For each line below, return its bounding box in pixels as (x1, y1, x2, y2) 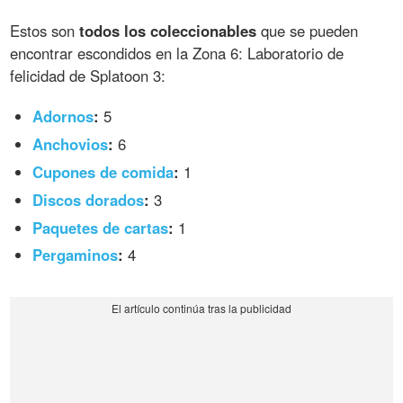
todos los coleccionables (79, 20, 257, 42)
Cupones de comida (32, 160, 175, 183)
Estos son (10, 20, 80, 42)
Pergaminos (32, 244, 119, 266)
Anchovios (32, 132, 109, 155)
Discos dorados (32, 188, 145, 210)
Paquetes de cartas (32, 216, 169, 238)
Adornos (32, 105, 94, 128)
